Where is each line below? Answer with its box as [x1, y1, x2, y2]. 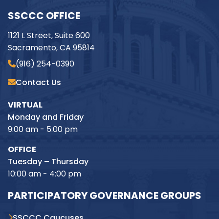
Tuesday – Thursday [8, 156, 88, 167]
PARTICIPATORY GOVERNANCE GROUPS [8, 189, 201, 202]
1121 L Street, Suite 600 [8, 30, 90, 41]
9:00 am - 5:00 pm [8, 124, 78, 135]
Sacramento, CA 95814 [8, 42, 95, 53]
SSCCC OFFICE [8, 9, 80, 22]
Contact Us [16, 77, 61, 88]
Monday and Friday [8, 111, 84, 123]
